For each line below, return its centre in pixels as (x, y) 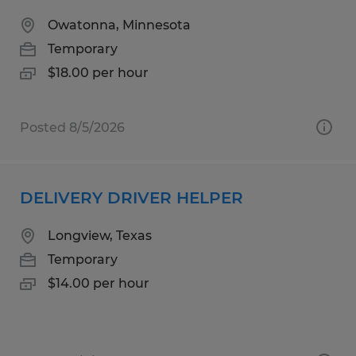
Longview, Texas (100, 235)
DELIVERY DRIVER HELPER (132, 197)
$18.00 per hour (98, 72)
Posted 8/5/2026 (72, 127)
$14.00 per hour (99, 283)
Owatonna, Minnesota (119, 25)
